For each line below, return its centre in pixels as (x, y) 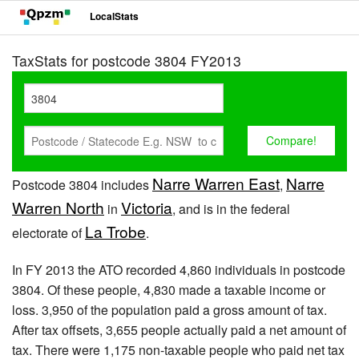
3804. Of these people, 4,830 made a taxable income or (169, 290)
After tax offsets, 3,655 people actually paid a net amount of (179, 330)
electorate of (48, 233)
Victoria (147, 207)
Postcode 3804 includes (82, 185)
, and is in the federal (231, 209)
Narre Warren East (216, 183)
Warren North (58, 207)
